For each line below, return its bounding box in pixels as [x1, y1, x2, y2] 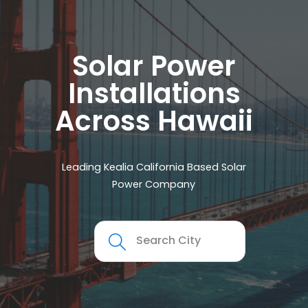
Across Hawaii [55, 102, 253, 141]
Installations [67, 74, 241, 113]
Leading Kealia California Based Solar [61, 160, 246, 175]
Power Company [112, 177, 196, 192]
